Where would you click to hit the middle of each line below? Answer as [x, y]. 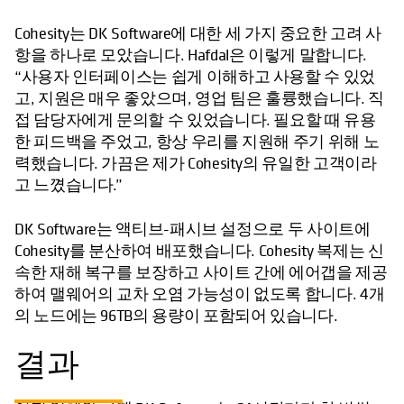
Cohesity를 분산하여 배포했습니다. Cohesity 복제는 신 [199, 251]
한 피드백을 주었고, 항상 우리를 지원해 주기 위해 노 [197, 142]
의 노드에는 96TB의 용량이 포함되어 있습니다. [176, 316]
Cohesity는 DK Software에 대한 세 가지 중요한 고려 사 [198, 33]
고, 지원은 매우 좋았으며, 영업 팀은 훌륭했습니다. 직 [199, 98]
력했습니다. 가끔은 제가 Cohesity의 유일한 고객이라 [196, 163]
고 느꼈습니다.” [69, 185]
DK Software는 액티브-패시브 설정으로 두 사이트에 [193, 229]
